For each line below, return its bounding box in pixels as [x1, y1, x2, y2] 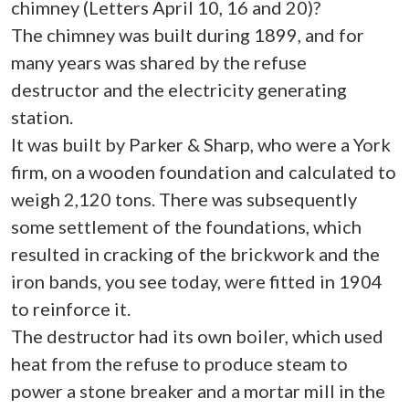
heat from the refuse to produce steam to [11, 352, 348, 374]
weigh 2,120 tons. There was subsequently [11, 188, 357, 210]
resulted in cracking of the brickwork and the [11, 243, 380, 265]
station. [11, 106, 73, 128]
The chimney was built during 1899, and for [11, 24, 364, 46]
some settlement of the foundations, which [11, 215, 362, 237]
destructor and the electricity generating [11, 79, 347, 100]
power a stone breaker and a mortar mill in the [11, 380, 385, 402]
